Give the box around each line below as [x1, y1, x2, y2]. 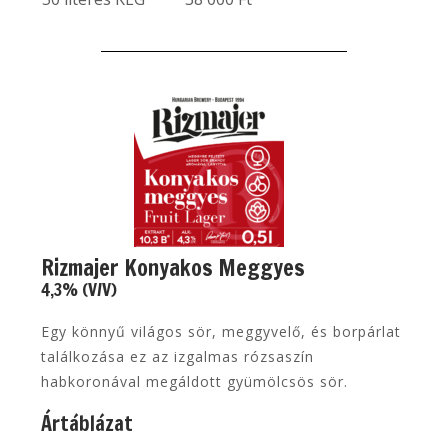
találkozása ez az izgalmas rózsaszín [41, 346, 315, 366]
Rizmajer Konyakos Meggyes [41, 251, 306, 283]
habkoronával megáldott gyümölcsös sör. [41, 371, 349, 391]
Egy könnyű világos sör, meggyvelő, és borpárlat [41, 321, 402, 341]
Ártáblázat [41, 408, 134, 438]
